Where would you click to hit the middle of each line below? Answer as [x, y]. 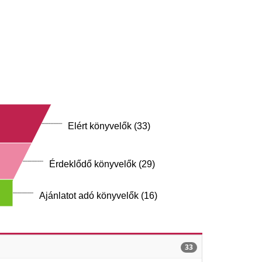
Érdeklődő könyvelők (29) [102, 164]
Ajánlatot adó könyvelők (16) [98, 196]
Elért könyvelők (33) [109, 126]
